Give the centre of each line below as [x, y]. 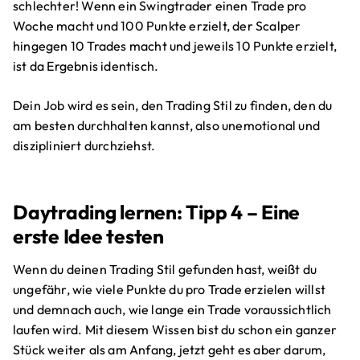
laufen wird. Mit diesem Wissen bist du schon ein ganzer [175, 330]
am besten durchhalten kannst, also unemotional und [167, 126]
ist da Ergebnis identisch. [86, 66]
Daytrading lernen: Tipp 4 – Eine [157, 211]
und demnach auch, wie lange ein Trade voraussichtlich [172, 310]
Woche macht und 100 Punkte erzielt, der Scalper [157, 26]
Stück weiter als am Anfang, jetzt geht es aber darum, [170, 350]
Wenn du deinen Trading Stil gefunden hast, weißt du [165, 270]
